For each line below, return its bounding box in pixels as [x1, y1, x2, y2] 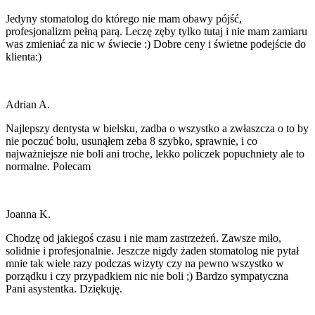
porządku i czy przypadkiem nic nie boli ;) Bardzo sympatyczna [6, 269, 288, 282]
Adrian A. [6, 98, 50, 110]
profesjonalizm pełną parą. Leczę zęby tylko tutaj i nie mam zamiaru [6, 25, 307, 37]
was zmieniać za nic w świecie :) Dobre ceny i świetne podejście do [6, 37, 306, 50]
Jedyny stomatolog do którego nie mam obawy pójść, [6, 12, 242, 25]
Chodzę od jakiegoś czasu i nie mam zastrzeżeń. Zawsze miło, [6, 231, 281, 244]
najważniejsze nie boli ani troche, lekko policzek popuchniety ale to [6, 147, 304, 160]
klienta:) [6, 50, 41, 63]
